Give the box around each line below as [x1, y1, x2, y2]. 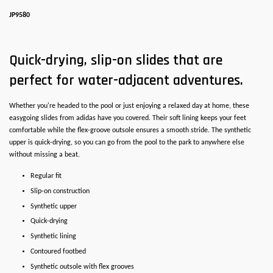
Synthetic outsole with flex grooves [30, 263, 134, 271]
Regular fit [30, 172, 62, 180]
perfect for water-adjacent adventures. [9, 71, 243, 90]
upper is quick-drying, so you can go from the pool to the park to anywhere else [9, 139, 244, 146]
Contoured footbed [30, 247, 86, 255]
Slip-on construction [30, 187, 90, 195]
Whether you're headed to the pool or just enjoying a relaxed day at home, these [9, 102, 249, 110]
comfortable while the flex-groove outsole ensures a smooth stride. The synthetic [9, 127, 251, 134]
